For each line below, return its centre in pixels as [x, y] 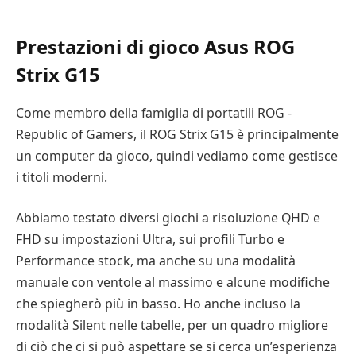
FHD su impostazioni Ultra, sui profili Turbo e [150, 240]
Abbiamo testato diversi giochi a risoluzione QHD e [168, 218]
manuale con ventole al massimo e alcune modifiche [173, 282]
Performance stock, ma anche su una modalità [156, 261]
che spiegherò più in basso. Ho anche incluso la [158, 304]
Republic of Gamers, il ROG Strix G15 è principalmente [177, 134]
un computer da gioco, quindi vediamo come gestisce [177, 155]
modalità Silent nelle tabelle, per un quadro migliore [172, 325]
